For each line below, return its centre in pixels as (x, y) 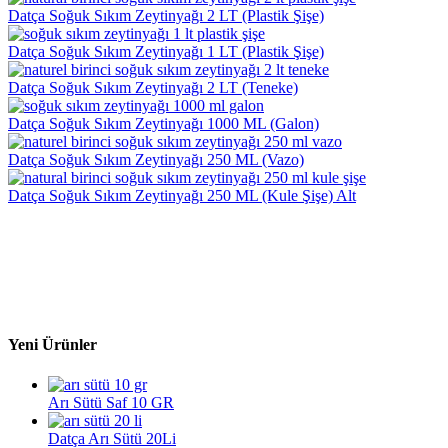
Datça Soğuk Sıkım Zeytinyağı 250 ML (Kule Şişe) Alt (182, 196)
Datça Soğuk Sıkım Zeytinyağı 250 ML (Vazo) (156, 160)
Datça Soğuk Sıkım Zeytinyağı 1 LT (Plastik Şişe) (166, 52)
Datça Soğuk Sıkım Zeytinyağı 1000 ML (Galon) (163, 124)
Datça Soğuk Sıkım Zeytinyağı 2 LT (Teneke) (153, 88)
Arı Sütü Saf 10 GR (111, 402)
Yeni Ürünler (52, 345)
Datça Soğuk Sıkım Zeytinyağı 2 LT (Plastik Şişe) (166, 16)
